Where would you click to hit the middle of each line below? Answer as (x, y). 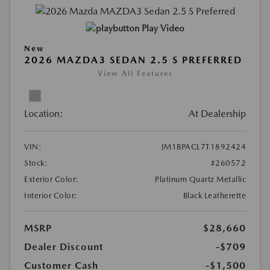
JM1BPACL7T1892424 (203, 147)
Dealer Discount (64, 247)
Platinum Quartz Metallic (200, 180)
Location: (44, 114)
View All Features (135, 74)
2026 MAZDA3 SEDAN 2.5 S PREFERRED (133, 60)
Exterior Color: (52, 180)
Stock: (36, 163)
